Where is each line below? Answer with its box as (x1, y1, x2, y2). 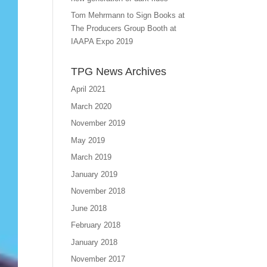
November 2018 (71, 187, 126, 195)
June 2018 (71, 203, 107, 213)
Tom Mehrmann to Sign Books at (71, 11, 185, 20)
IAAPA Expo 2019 (71, 37, 133, 46)
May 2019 (71, 135, 105, 145)
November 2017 (71, 254, 126, 263)
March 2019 (71, 153, 112, 162)
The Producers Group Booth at (71, 24, 177, 33)
